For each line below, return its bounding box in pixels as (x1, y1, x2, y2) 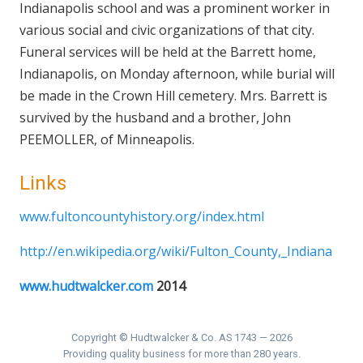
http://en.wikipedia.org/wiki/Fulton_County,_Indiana (19, 242, 332, 260)
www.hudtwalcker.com (19, 277, 153, 295)
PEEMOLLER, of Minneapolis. (19, 130, 194, 148)
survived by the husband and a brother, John (19, 109, 291, 126)
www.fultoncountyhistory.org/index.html (19, 207, 264, 225)
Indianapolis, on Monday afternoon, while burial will (19, 65, 335, 83)
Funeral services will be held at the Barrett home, (19, 43, 316, 61)
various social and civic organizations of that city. (19, 21, 314, 39)
